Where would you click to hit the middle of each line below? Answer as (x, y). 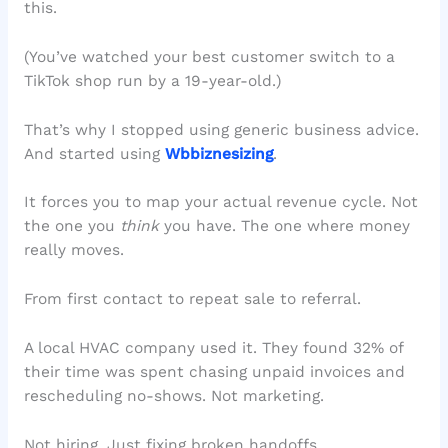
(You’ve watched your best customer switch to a (209, 56)
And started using (94, 153)
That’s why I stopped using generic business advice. (221, 129)
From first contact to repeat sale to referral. (192, 299)
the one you (71, 226)
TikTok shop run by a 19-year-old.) (152, 80)
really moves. (73, 250)
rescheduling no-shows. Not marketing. (173, 396)
